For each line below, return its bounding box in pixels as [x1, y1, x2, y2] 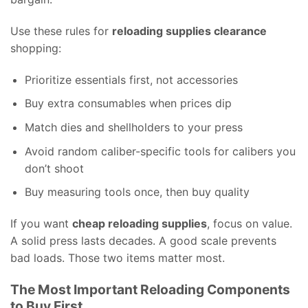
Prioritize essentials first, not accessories [24, 72, 238, 87]
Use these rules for [10, 24, 112, 38]
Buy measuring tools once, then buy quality [24, 185, 250, 199]
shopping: [10, 41, 61, 56]
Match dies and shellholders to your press [24, 120, 243, 135]
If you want [10, 217, 72, 231]
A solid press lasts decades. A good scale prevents [10, 234, 276, 248]
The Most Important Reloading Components [10, 280, 290, 298]
